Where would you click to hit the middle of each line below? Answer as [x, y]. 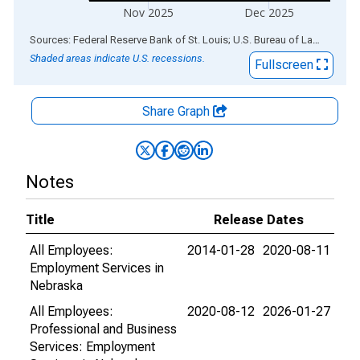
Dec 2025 [269, 12]
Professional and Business [103, 329]
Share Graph [178, 111]
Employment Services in [97, 268]
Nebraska [56, 286]
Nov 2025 [149, 12]
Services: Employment [92, 347]
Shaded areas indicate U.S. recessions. [117, 58]
